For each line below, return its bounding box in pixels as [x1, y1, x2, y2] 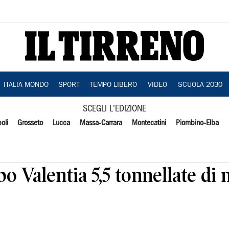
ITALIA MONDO [3, 82, 49, 89]
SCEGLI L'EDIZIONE [83, 105, 146, 113]
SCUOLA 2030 [177, 82, 222, 89]
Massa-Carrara [80, 120, 123, 127]
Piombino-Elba [175, 120, 219, 127]
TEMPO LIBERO [89, 82, 137, 89]
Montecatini [131, 120, 166, 127]
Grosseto [17, 120, 43, 127]
